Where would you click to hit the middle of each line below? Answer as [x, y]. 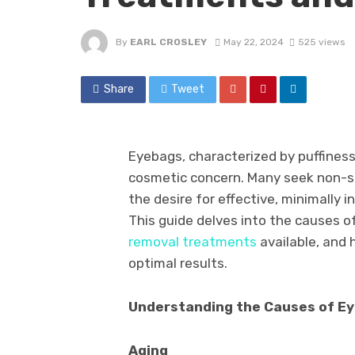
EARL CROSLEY [168, 42]
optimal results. [178, 263]
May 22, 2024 [253, 42]
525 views [321, 42]
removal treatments [193, 242]
